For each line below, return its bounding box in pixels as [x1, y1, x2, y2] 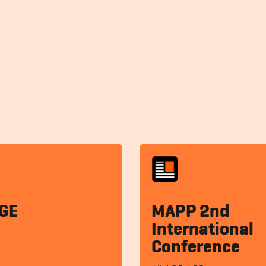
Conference [151, 239, 240, 257]
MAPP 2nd [151, 203, 230, 221]
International [151, 221, 254, 239]
